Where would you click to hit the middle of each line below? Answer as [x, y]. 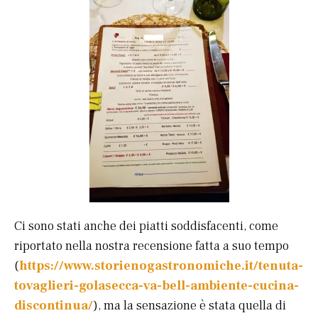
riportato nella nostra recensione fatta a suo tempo [152, 246]
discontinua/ [54, 305]
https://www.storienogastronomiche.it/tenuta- [161, 265]
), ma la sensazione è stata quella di [190, 305]
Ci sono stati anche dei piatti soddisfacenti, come [146, 226]
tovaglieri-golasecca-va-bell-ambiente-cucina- [157, 285]
